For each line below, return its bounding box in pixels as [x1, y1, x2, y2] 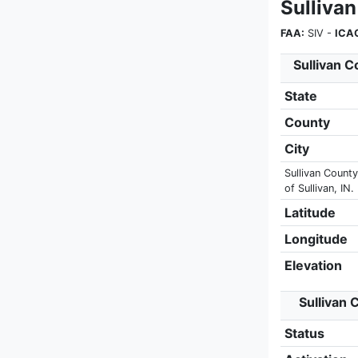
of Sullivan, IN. [284, 182, 354, 194]
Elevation [284, 257, 342, 273]
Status [284, 325, 324, 341]
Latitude [284, 205, 336, 221]
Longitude [284, 231, 348, 247]
